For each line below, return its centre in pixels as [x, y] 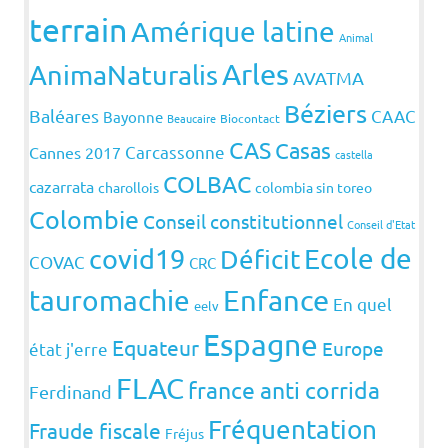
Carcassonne [175, 152]
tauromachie [109, 301]
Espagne [260, 345]
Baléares [64, 116]
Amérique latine [233, 32]
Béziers [325, 114]
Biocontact [250, 118]
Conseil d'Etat [381, 224]
